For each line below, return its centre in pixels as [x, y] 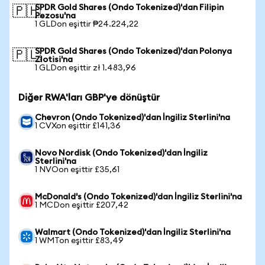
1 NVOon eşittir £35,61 [77, 170]
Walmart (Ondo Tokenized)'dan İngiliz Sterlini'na [133, 232]
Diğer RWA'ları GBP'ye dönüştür [89, 98]
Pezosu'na [55, 16]
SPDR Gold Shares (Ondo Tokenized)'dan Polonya [133, 51]
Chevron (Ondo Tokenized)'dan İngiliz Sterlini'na [132, 118]
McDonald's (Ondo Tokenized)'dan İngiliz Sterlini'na [138, 197]
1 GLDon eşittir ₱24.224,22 [87, 24]
